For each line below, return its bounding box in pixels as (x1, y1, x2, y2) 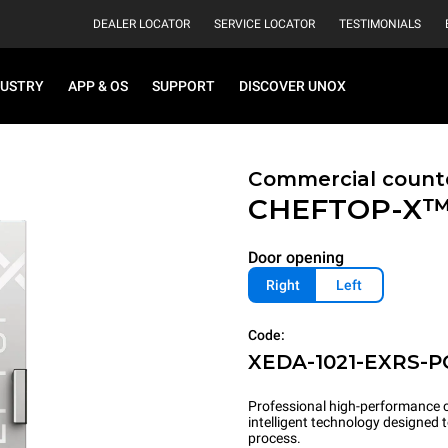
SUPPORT (152, 78, 215, 94)
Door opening (248, 248, 344, 267)
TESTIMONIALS (339, 17, 421, 31)
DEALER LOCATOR (93, 17, 190, 31)
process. (248, 430, 301, 446)
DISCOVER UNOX (239, 78, 346, 94)
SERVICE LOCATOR (214, 17, 315, 31)
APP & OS (68, 78, 128, 94)
